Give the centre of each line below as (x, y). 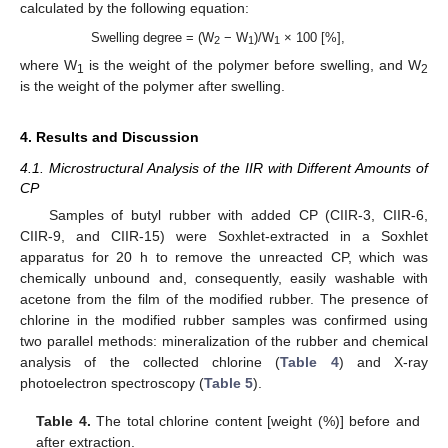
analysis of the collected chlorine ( (150, 361)
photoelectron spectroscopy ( (112, 382)
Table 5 (228, 382)
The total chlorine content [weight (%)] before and (255, 421)
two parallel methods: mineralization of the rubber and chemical (224, 340)
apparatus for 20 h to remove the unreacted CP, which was (224, 256)
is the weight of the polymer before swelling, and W (253, 64)
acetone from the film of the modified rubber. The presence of (224, 298)
